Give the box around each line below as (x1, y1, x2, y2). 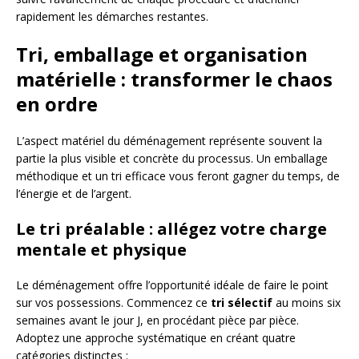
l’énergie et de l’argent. (16, 185, 131, 201)
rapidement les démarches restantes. (16, 8, 208, 24)
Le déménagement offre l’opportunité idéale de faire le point (16, 276, 329, 292)
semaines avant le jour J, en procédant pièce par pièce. (16, 312, 299, 328)
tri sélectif (211, 294, 272, 310)
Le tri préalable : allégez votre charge (16, 217, 327, 240)
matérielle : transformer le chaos (16, 65, 333, 92)
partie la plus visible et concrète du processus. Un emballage (16, 150, 328, 166)
